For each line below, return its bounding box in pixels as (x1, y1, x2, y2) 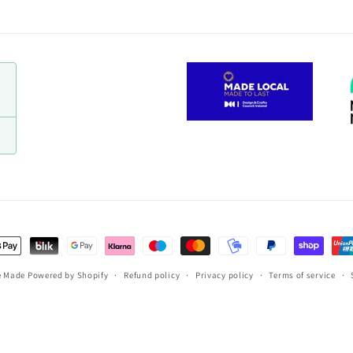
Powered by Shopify (27, 269, 109, 281)
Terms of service (269, 269, 336, 281)
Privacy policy (195, 269, 254, 281)
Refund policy (124, 269, 180, 281)
